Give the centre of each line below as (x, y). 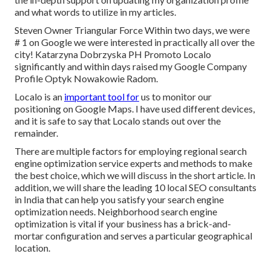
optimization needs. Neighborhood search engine (116, 212)
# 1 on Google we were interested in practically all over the (135, 42)
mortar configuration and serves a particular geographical (133, 236)
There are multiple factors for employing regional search (131, 151)
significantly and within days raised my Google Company (131, 67)
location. (32, 248)
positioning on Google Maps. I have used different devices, (135, 109)
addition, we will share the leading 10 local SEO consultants (135, 188)
